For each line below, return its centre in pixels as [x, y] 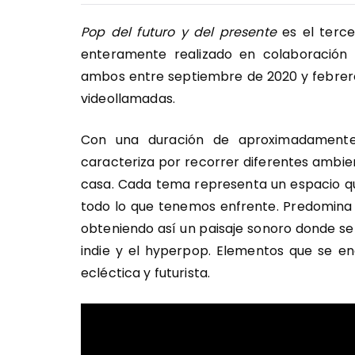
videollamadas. [130, 98]
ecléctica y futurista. [146, 273]
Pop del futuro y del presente [179, 32]
